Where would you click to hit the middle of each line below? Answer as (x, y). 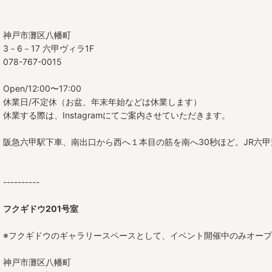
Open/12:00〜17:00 (42, 88)
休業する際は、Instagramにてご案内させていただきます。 (117, 115)
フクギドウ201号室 (41, 209)
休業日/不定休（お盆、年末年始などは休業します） (102, 102)
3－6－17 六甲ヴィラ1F (49, 48)
